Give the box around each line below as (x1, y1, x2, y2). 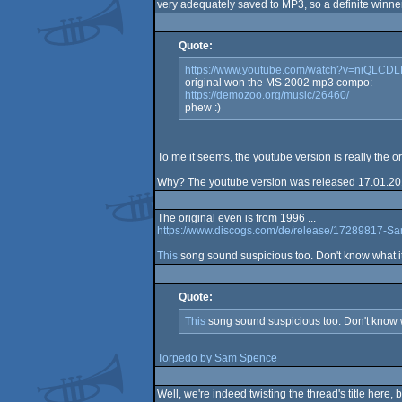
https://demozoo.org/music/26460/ (184, 89, 349, 101)
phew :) (184, 101, 221, 114)
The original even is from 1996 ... (156, 212, 316, 224)
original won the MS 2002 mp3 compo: (184, 76, 372, 89)
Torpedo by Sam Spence (156, 352, 277, 364)
